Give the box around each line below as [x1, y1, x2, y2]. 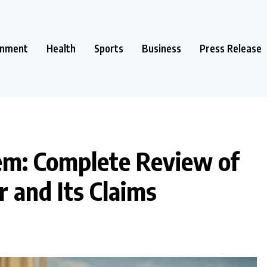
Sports [94, 41, 123, 55]
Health [46, 41, 76, 55]
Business [142, 41, 181, 55]
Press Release [200, 41, 262, 55]
